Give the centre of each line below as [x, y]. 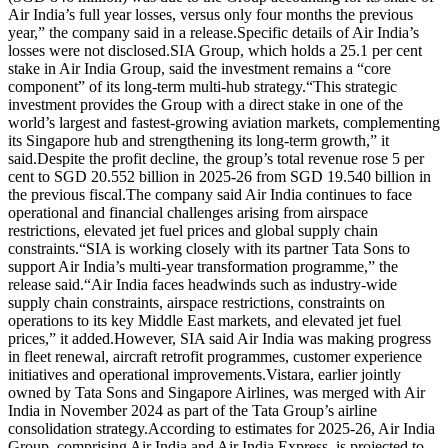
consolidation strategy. [78, 428]
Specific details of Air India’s [328, 32]
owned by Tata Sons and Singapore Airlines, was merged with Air [216, 392]
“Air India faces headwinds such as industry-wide [240, 284]
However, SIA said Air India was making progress [272, 338]
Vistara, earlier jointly [333, 374]
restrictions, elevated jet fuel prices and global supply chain [193, 230]
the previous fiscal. [67, 194]
